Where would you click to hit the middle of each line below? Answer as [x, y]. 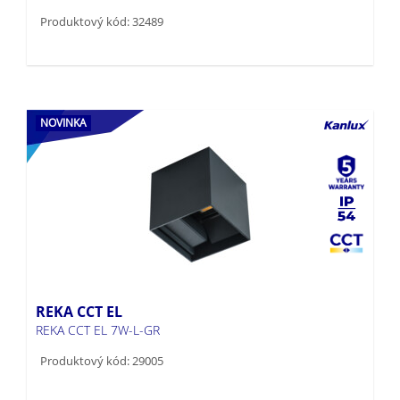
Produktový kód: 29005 [102, 332]
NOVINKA [63, 94]
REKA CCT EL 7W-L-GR [98, 301]
